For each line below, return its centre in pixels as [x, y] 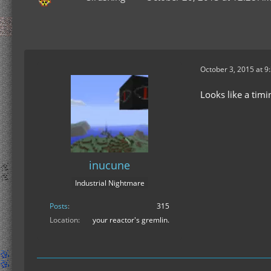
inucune [109, 165]
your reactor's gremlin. [131, 220]
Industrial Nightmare [109, 183]
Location [64, 220]
